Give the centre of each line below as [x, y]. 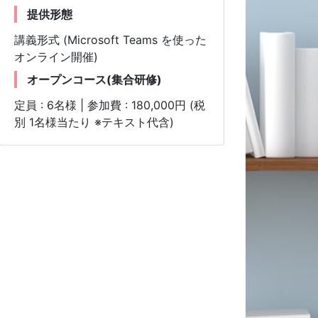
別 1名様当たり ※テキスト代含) [94, 122]
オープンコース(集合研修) [95, 79]
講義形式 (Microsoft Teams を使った [111, 40]
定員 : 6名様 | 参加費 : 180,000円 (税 [110, 105]
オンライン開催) [56, 57]
